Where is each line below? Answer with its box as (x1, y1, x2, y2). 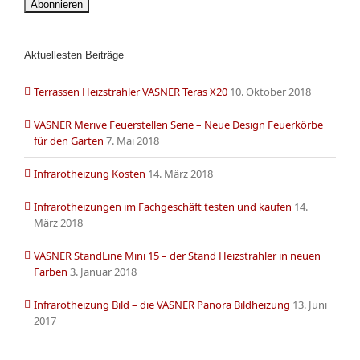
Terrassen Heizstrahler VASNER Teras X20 (34, 84, 227, 100)
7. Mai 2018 (106, 133, 159, 149)
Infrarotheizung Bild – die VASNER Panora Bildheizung (34, 297, 290, 313)
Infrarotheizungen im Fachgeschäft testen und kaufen (34, 199, 292, 215)
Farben (34, 264, 67, 280)
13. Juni (292, 297, 327, 313)
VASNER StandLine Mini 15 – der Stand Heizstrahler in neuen (34, 248, 321, 264)
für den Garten (34, 133, 104, 149)
